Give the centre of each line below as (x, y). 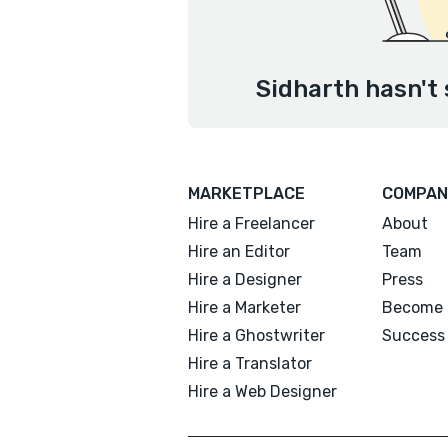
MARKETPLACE (246, 193)
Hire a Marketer (244, 307)
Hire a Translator (250, 363)
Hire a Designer (245, 279)
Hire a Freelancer (251, 223)
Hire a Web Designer (262, 391)
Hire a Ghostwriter (256, 335)
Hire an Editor (239, 251)
